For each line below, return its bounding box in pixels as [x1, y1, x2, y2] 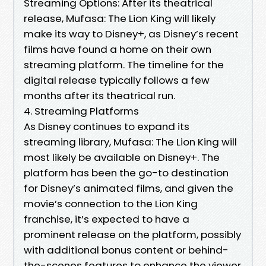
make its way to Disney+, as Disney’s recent [24, 26, 239, 41]
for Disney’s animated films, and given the [24, 180, 233, 195]
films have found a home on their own [24, 42, 211, 56]
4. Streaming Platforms [24, 103, 139, 118]
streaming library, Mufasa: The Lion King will [24, 134, 237, 149]
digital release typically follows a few [24, 72, 210, 87]
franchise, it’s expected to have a [24, 211, 189, 226]
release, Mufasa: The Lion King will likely [24, 11, 216, 26]
